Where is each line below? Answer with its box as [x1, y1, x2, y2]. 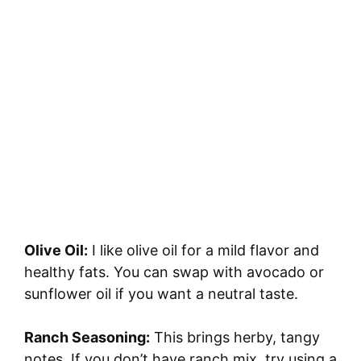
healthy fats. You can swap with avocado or [24, 263, 324, 280]
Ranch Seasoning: [24, 328, 150, 346]
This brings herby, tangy [150, 328, 320, 346]
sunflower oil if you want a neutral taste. [24, 284, 298, 302]
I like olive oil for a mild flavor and [88, 241, 319, 259]
